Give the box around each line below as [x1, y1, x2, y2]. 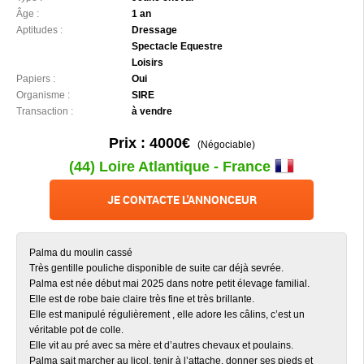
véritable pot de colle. [29, 324, 123, 336]
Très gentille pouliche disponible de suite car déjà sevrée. [29, 262, 284, 274]
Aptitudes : [16, 24, 63, 36]
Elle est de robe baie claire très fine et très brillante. [29, 293, 254, 305]
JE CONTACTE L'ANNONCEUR [106, 192, 257, 207]
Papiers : [16, 73, 55, 84]
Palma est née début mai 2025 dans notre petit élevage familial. [29, 278, 310, 289]
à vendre [132, 106, 173, 117]
